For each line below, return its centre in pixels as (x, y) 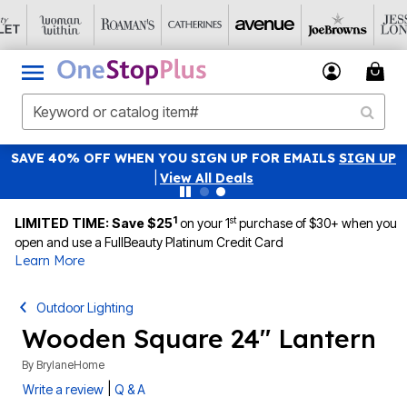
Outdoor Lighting (85, 308)
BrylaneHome (70, 365)
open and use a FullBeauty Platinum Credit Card (149, 242)
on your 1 (205, 223)
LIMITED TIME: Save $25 (94, 223)
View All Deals (207, 178)
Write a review (63, 389)
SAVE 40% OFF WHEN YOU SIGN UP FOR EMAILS (175, 158)
